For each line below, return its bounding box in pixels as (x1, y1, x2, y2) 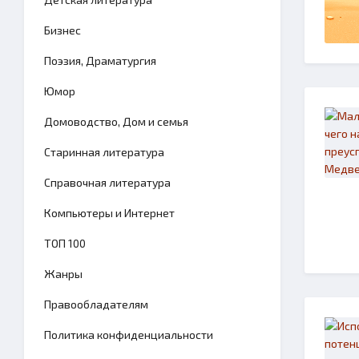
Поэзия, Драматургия (44, 54, 156, 67)
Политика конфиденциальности (44, 328, 213, 341)
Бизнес (44, 23, 81, 37)
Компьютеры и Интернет (44, 206, 175, 220)
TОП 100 (44, 236, 86, 250)
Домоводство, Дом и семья (44, 115, 188, 128)
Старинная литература (44, 145, 164, 159)
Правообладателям (44, 297, 148, 311)
